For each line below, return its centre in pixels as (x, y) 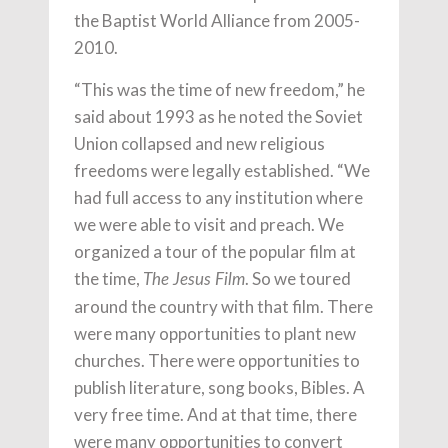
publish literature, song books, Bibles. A (219, 387)
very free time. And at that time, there (215, 414)
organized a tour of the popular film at (215, 251)
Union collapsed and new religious (199, 143)
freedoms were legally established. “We (222, 170)
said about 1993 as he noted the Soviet (218, 116)
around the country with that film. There (223, 306)
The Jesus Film (194, 279)
